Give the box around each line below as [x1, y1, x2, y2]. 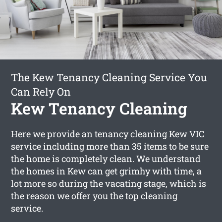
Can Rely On [11, 84, 71, 99]
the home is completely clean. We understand [11, 152, 201, 165]
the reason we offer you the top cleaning [11, 189, 178, 202]
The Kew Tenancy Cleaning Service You [11, 70, 208, 84]
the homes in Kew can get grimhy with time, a [11, 165, 202, 177]
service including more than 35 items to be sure [11, 140, 209, 152]
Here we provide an [11, 127, 95, 140]
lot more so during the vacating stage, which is [11, 177, 207, 189]
